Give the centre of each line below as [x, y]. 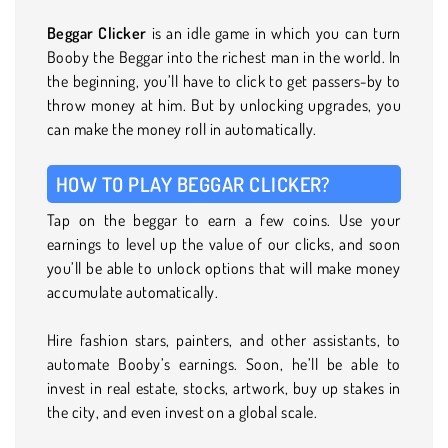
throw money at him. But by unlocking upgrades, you [224, 104]
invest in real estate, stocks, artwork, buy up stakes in [224, 387]
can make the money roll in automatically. [182, 128]
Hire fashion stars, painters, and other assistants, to [224, 339]
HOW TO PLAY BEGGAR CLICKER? [193, 183]
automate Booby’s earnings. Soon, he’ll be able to [224, 363]
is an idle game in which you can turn [273, 32]
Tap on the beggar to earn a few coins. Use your [224, 219]
